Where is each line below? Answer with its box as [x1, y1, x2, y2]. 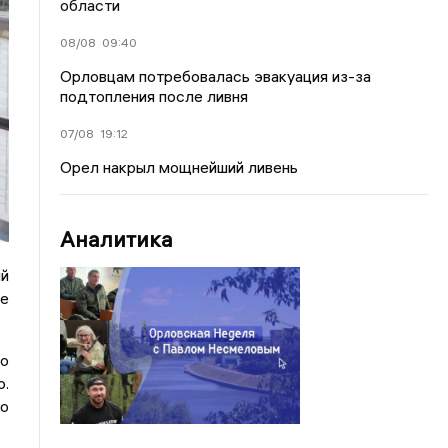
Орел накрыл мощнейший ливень [60, 157, 299, 177]
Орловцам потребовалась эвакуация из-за [60, 66, 372, 86]
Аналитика [60, 225, 174, 253]
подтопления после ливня [60, 86, 249, 106]
